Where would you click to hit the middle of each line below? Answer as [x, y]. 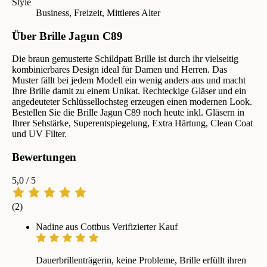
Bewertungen [44, 157]
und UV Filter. [39, 134]
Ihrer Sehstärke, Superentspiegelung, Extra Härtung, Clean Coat [132, 123]
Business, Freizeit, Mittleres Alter [98, 13]
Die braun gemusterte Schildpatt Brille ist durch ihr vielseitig [125, 59]
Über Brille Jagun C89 [67, 36]
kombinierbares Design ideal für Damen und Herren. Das [119, 70]
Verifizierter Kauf [145, 226]
